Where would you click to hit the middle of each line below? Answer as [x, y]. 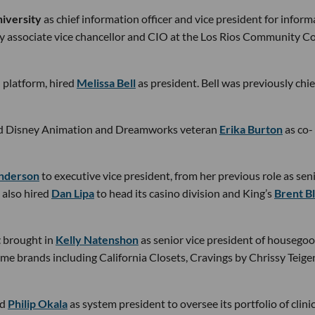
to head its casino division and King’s [183, 193]
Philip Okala [38, 303]
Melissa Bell [106, 83]
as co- [298, 129]
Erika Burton [251, 129]
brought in [29, 239]
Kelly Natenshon [97, 239]
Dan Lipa [73, 193]
